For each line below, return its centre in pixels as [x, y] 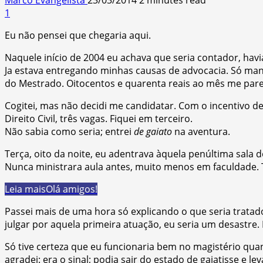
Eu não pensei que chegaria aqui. [78, 35]
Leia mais [25, 189]
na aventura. [201, 131]
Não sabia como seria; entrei [69, 131]
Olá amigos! [72, 189]
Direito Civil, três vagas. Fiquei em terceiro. [99, 118]
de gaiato [153, 131]
